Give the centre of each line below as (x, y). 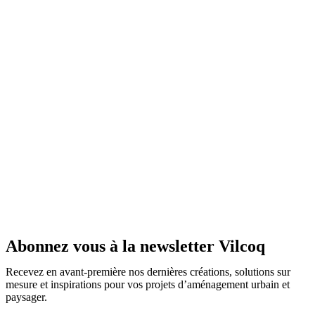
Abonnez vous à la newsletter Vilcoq (135, 246)
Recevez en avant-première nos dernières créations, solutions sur (148, 272)
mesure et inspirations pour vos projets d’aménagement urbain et (148, 285)
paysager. (26, 297)
